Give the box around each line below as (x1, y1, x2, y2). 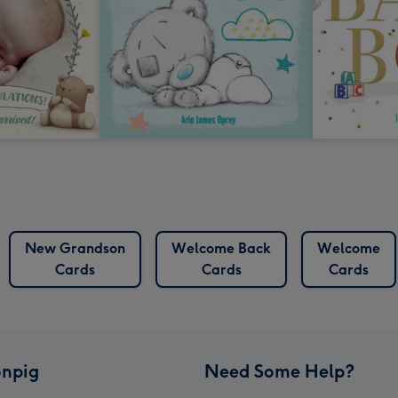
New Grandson (25, 240, 125, 258)
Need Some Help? (204, 361, 354, 383)
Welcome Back (171, 240, 271, 258)
